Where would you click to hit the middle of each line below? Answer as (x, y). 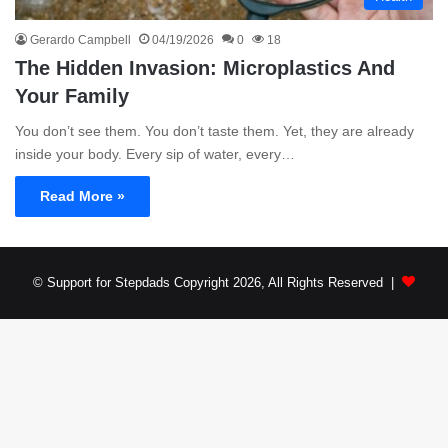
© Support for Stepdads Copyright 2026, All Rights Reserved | (217, 282)
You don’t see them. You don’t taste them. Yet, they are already (214, 130)
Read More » (82, 195)
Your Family (72, 95)
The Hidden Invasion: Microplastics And (205, 67)
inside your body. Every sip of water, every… (155, 153)
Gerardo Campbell (80, 39)
